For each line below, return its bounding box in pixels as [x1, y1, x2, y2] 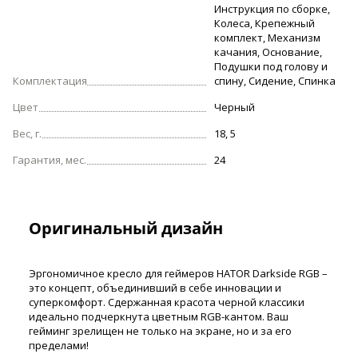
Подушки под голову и [213, 59, 328, 74]
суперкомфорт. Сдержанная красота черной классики [29, 294, 304, 309]
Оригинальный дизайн [29, 217, 223, 239]
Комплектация [13, 74, 87, 89]
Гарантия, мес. [13, 153, 86, 168]
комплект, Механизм [213, 30, 320, 46]
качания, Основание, [213, 45, 322, 60]
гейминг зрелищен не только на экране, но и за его [29, 323, 292, 338]
